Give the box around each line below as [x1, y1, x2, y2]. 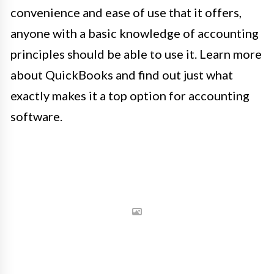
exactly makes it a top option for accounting [10, 88, 250, 103]
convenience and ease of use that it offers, [10, 5, 242, 20]
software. [10, 109, 62, 124]
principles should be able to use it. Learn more [10, 46, 262, 62]
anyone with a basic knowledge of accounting [10, 26, 259, 41]
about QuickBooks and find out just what [10, 67, 233, 83]
